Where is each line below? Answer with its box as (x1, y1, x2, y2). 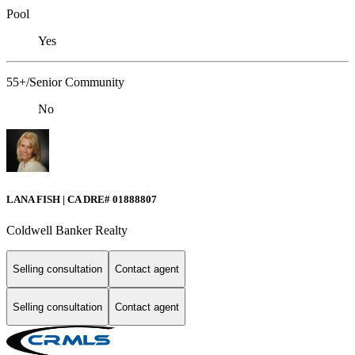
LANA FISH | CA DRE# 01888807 (6, 193, 157, 205)
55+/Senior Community (6, 75, 124, 90)
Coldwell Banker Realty (6, 223, 128, 237)
